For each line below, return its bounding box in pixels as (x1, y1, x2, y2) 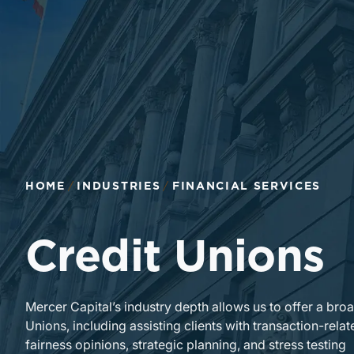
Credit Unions (25, 235, 325, 280)
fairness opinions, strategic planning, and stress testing (25, 337, 346, 352)
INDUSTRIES (77, 181, 161, 192)
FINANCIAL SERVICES (171, 181, 322, 192)
